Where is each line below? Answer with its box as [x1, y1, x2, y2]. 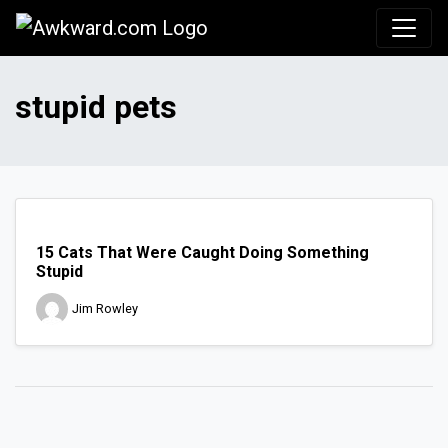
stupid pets [15, 88, 177, 127]
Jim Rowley [72, 301, 138, 317]
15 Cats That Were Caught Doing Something [36, 243, 369, 263]
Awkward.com [207, 15, 332, 39]
